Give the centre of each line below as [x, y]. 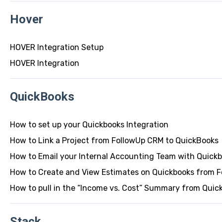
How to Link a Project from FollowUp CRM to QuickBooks [114, 140]
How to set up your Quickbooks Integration [89, 124]
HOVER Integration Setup [56, 47]
